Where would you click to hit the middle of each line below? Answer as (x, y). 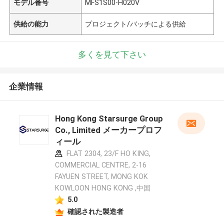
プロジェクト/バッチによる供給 (136, 24)
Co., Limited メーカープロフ (108, 130)
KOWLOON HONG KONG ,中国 (102, 188)
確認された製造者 (95, 211)
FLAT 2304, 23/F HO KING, (107, 154)
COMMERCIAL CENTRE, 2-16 (100, 165)
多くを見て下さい (112, 54)
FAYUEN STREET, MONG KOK (101, 177)
